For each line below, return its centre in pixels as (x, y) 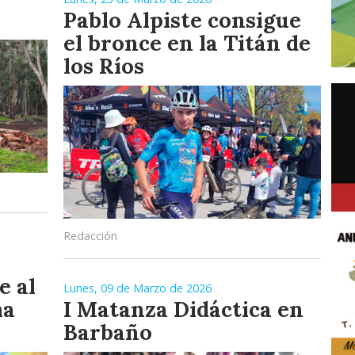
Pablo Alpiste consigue (182, 20)
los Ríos (104, 66)
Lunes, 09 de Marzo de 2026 (137, 288)
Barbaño (108, 332)
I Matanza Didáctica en (183, 309)
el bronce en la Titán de (187, 43)
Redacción (90, 236)
